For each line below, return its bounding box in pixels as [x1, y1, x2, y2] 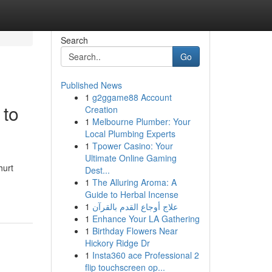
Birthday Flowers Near [92, 225, 178, 237]
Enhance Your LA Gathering [92, 212, 200, 225]
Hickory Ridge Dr [84, 237, 150, 249]
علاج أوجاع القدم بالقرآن [92, 200, 178, 212]
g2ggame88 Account [92, 91, 172, 103]
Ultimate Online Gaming [84, 152, 177, 164]
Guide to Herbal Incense [84, 188, 178, 200]
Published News [60, 79, 122, 91]
